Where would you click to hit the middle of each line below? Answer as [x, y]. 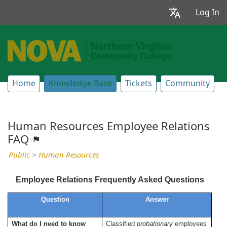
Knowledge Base [80, 84]
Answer [157, 200]
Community [187, 84]
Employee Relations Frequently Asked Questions [110, 180]
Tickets [139, 84]
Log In [207, 12]
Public [19, 155]
